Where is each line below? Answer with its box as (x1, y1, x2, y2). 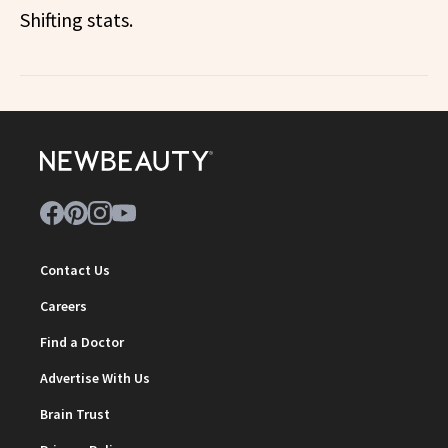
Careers (40, 297, 87, 316)
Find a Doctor (40, 333, 124, 352)
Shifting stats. (20, 7, 133, 33)
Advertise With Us (40, 369, 150, 388)
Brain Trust (40, 405, 110, 424)
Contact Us (40, 261, 110, 280)
